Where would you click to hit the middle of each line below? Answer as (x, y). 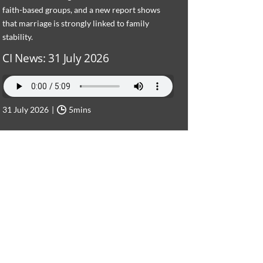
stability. (18, 37)
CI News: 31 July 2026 (56, 58)
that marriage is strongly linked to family (76, 23)
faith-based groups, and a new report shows (82, 10)
